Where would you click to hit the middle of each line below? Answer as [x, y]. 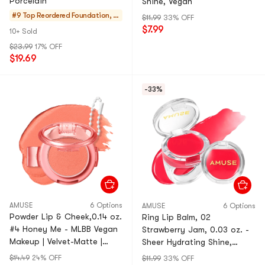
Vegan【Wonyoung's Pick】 [195, 254]
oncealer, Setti [93, 27]
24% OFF [47, 258]
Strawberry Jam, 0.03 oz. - [195, 230]
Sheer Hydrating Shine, [187, 242]
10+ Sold [23, 31]
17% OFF [49, 47]
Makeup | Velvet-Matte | [56, 241]
